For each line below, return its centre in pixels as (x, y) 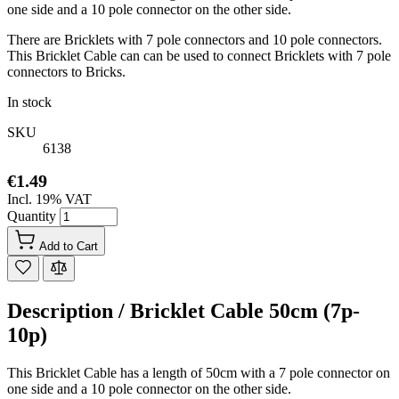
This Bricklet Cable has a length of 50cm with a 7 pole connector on (199, 372)
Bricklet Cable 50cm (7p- (245, 310)
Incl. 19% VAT (49, 199)
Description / (69, 310)
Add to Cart (69, 246)
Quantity (33, 216)
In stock (29, 102)
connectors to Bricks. (66, 72)
